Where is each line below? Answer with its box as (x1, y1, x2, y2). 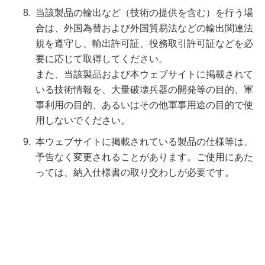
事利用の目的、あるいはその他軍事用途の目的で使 (35, 100, 253, 110)
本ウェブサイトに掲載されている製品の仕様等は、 (35, 137, 253, 147)
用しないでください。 (35, 115, 130, 125)
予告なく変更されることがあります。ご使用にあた (35, 152, 253, 162)
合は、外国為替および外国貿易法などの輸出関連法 (35, 23, 253, 33)
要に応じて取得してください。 (35, 54, 168, 64)
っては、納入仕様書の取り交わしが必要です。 (35, 167, 234, 177)
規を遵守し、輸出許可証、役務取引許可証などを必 (35, 38, 253, 49)
